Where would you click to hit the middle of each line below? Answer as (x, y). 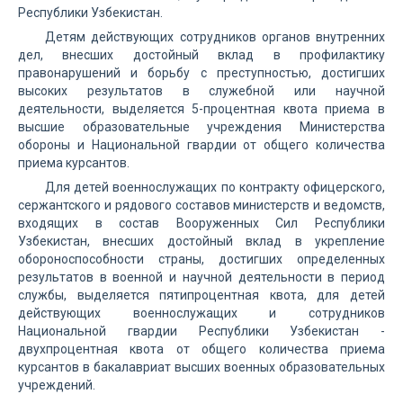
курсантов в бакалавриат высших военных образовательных (201, 367)
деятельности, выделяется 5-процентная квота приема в (201, 109)
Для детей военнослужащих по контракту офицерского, (215, 187)
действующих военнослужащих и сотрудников (201, 313)
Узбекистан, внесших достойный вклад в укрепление (201, 241)
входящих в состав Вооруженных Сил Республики (201, 223)
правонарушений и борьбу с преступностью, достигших (201, 73)
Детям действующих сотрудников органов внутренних (215, 37)
